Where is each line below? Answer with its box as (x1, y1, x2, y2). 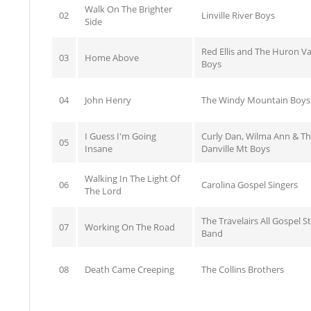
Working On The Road (85, 221, 175, 233)
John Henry (85, 94, 131, 106)
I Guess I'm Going (85, 130, 156, 142)
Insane (85, 142, 112, 155)
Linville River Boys (201, 9, 275, 22)
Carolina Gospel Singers (201, 178, 298, 191)
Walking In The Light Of (85, 172, 180, 185)
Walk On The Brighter (85, 3, 172, 15)
